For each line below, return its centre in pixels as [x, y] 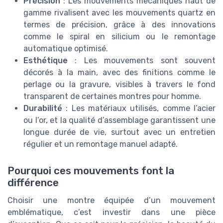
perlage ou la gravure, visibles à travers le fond [119, 84]
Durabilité [43, 108]
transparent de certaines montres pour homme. [112, 96]
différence [33, 182]
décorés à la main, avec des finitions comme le [119, 72]
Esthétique [46, 60]
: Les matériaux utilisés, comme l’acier [139, 108]
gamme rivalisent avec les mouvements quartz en [119, 12]
